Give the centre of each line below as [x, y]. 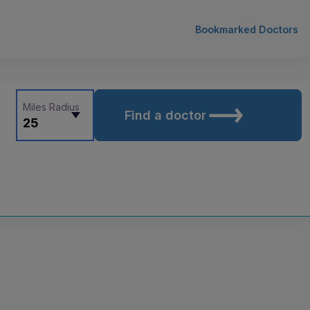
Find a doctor [165, 115]
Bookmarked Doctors [246, 29]
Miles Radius [51, 107]
